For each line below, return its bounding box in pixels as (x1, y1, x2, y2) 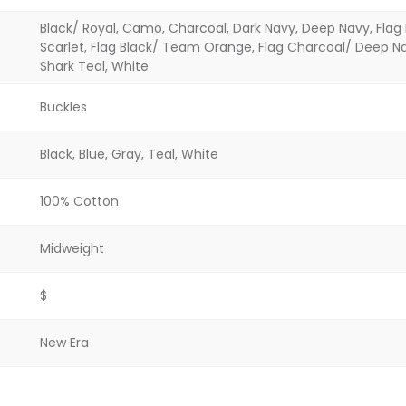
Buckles (40, 97, 87, 116)
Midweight (40, 238, 104, 257)
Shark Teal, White (40, 56, 149, 75)
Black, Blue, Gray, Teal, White (40, 144, 218, 163)
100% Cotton (40, 191, 119, 210)
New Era (40, 333, 89, 352)
